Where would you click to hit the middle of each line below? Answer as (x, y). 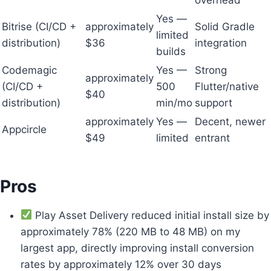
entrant (212, 138)
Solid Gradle (225, 26)
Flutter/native (227, 86)
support (214, 103)
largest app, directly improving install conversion (137, 248)
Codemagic (29, 70)
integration (221, 43)
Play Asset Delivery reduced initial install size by (151, 215)
